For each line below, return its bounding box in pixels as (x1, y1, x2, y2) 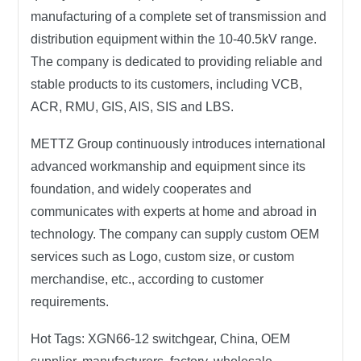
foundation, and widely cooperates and (31, 182, 252, 196)
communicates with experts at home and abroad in (31, 205, 317, 218)
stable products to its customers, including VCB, (31, 77, 303, 91)
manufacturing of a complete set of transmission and (31, 10, 327, 23)
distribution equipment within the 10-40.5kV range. (31, 32, 317, 46)
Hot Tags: (31, 332, 85, 346)
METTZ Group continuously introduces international (31, 137, 326, 151)
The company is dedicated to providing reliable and (31, 55, 323, 68)
